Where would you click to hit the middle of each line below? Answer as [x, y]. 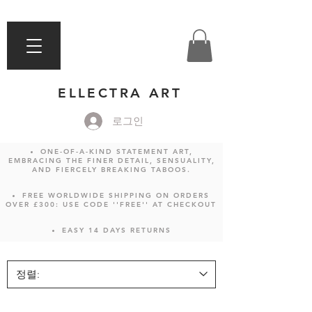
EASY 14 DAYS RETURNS [116, 230]
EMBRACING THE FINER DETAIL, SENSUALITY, [111, 160]
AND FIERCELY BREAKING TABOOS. [111, 169]
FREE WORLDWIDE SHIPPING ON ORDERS [116, 195]
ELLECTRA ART [120, 93]
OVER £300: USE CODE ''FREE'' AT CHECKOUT [111, 204]
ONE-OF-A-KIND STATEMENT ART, [116, 151]
